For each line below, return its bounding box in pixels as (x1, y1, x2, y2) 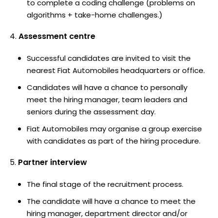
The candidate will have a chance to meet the (27, 196, 196, 206)
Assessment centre (18, 30, 95, 42)
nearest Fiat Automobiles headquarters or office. (27, 65, 205, 75)
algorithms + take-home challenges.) (27, 9, 163, 20)
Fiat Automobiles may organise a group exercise (27, 123, 202, 134)
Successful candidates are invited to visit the (27, 53, 191, 63)
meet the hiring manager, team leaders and (27, 94, 187, 105)
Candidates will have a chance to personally (27, 82, 187, 92)
